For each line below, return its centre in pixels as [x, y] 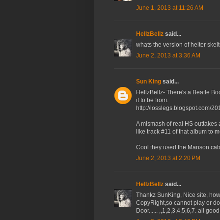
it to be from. [152, 100]
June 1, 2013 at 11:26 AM [170, 8]
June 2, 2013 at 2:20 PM [168, 158]
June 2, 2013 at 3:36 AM [168, 56]
